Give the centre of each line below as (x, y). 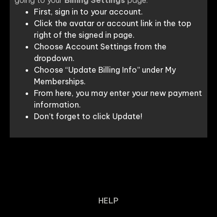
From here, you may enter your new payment (118, 93)
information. (57, 104)
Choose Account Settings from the (100, 46)
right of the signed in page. (84, 35)
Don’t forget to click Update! (88, 116)
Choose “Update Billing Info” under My (105, 70)
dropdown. (54, 58)
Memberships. (60, 81)
